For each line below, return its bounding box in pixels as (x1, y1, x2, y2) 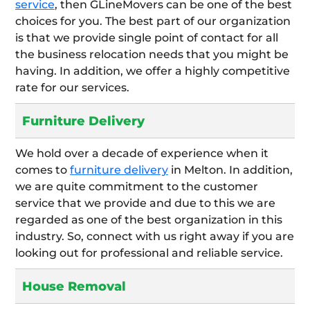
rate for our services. (15, 81, 129, 95)
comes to (15, 163, 70, 177)
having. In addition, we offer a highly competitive (15, 64, 290, 78)
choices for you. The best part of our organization (15, 15, 291, 28)
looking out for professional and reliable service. (15, 246, 283, 260)
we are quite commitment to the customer (15, 180, 258, 194)
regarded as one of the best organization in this (15, 213, 282, 227)
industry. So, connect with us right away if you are (15, 230, 294, 244)
